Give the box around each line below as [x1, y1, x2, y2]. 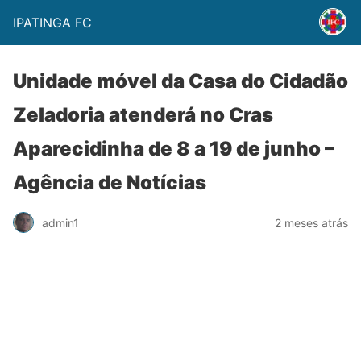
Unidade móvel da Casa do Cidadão [13, 69, 348, 93]
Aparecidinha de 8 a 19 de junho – [13, 137, 334, 160]
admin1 [42, 215, 79, 230]
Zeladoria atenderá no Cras [13, 103, 273, 127]
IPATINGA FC [13, 15, 92, 31]
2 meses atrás [275, 215, 348, 230]
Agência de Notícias [13, 171, 206, 194]
